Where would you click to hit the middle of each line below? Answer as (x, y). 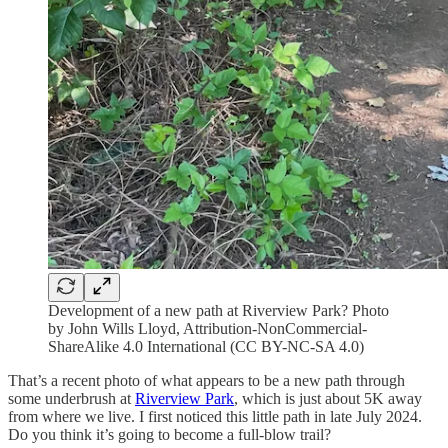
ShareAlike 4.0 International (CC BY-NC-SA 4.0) (206, 346)
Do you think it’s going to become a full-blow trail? (169, 434)
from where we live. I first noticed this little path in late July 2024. (215, 416)
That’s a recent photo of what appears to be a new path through (206, 380)
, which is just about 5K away (328, 398)
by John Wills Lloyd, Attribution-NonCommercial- (207, 328)
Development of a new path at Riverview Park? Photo (218, 310)
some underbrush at (71, 398)
